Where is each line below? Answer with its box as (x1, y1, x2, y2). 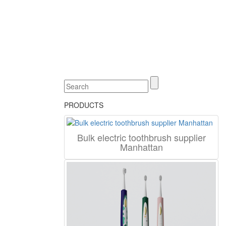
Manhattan (120, 140, 163, 153)
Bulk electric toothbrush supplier (77, 130, 206, 144)
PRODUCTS (64, 99, 103, 110)
